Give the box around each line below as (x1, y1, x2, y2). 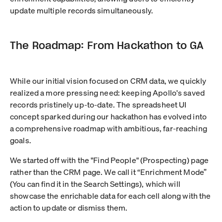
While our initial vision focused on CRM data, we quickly (10, 75, 207, 86)
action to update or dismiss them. (10, 202, 128, 213)
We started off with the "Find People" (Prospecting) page (10, 154, 209, 165)
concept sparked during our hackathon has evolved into (10, 111, 207, 121)
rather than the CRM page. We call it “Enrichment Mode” (10, 166, 207, 177)
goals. (10, 134, 31, 145)
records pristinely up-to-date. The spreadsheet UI (10, 99, 187, 110)
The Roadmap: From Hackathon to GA (10, 38, 204, 52)
